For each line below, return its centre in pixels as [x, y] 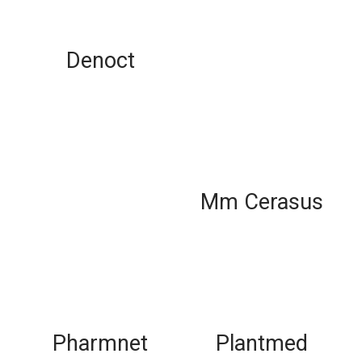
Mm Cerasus [262, 202]
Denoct [100, 61]
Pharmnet [100, 343]
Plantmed [262, 343]
